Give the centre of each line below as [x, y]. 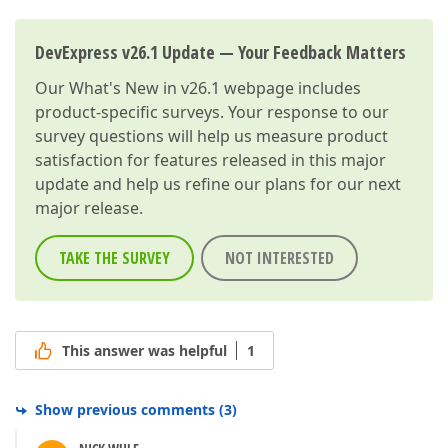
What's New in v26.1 [144, 88]
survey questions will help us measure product [211, 136]
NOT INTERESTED [279, 258]
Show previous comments [125, 410]
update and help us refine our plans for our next [218, 184]
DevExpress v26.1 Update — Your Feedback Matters [220, 52]
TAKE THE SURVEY [114, 258]
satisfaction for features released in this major [210, 160]
